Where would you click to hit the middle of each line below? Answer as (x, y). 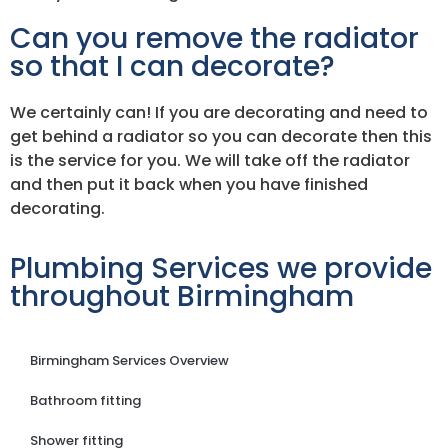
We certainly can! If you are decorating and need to (219, 112)
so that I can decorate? (172, 66)
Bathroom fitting (85, 401)
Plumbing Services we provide (221, 269)
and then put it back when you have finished (189, 184)
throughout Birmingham (182, 297)
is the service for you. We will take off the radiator (210, 160)
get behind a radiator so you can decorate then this (221, 136)
